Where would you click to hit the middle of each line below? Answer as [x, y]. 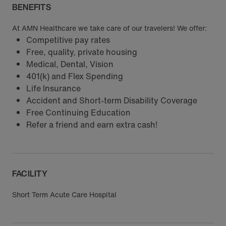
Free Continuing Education [78, 112]
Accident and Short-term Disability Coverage [112, 100]
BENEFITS [32, 7]
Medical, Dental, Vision [70, 64]
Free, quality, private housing [82, 52]
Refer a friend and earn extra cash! [92, 125]
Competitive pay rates [68, 40]
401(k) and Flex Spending [75, 76]
